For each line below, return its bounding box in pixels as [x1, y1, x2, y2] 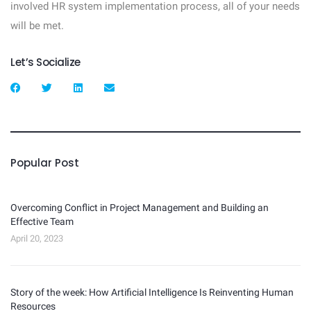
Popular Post [10, 155, 79, 170]
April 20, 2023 [10, 233, 63, 244]
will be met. [10, 19, 67, 32]
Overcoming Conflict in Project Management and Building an [10, 201, 269, 213]
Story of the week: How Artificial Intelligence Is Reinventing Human [10, 286, 294, 298]
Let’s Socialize [10, 54, 81, 69]
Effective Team [10, 215, 74, 227]
